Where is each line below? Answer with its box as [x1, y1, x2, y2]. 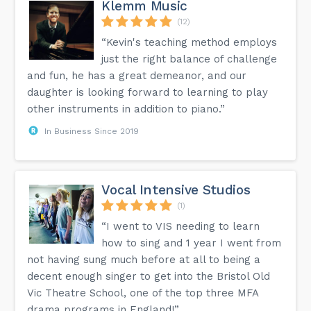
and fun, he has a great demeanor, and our [27, 69, 247, 82]
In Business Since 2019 [44, 126, 140, 136]
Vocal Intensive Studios [101, 181, 251, 198]
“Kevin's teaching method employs [101, 35, 278, 49]
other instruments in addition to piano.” [27, 102, 226, 115]
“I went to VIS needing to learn [101, 219, 260, 233]
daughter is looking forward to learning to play [27, 85, 269, 99]
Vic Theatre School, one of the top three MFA [27, 286, 259, 299]
